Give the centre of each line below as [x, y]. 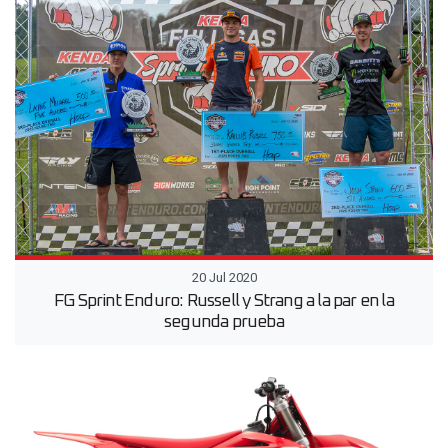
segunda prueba [224, 321]
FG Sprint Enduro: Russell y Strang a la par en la [224, 300]
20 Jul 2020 [224, 277]
